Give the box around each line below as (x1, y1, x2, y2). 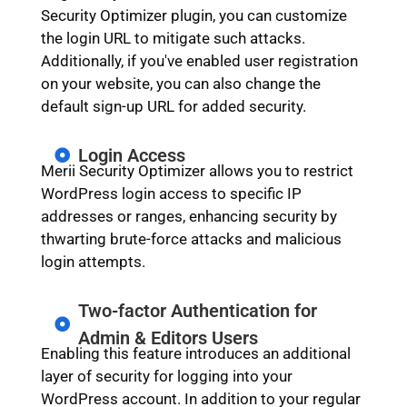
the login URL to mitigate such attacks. (40, 28, 305, 47)
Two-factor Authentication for (78, 299, 318, 322)
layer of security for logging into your (40, 366, 293, 385)
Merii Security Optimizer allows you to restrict (40, 161, 353, 180)
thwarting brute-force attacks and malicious (40, 229, 342, 248)
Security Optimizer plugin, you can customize (40, 5, 347, 25)
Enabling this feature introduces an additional (40, 343, 351, 362)
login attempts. (40, 252, 145, 271)
